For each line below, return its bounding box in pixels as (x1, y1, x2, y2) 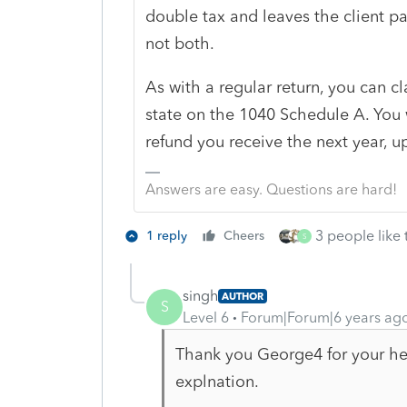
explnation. (174, 371, 259, 392)
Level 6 (183, 308, 229, 326)
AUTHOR (222, 289, 263, 303)
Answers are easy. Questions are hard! (144, 180, 397, 198)
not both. (144, 33, 219, 54)
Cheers (223, 227, 264, 243)
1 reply (146, 227, 187, 243)
